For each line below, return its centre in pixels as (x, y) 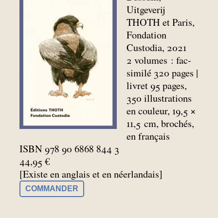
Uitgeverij (146, 9)
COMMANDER (52, 188)
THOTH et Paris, (161, 22)
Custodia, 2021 (157, 47)
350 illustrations (159, 98)
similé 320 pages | (163, 73)
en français (148, 136)
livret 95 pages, (157, 85)
